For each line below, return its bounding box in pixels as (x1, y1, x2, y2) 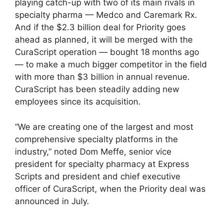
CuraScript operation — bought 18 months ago (15, 47, 199, 57)
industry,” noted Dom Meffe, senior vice (15, 146, 171, 157)
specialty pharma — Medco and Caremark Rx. (15, 10, 197, 20)
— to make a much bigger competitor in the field (15, 59, 207, 70)
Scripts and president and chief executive (15, 171, 180, 181)
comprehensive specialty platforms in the (15, 134, 178, 144)
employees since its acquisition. (15, 97, 141, 107)
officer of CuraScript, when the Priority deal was (15, 183, 206, 194)
